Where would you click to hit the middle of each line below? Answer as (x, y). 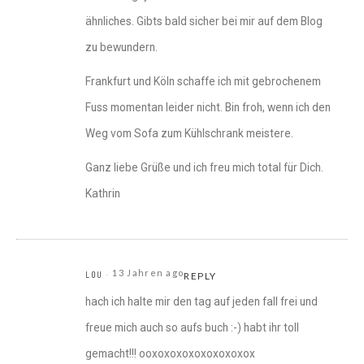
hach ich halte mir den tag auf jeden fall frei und (201, 302)
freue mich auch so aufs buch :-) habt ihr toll (192, 328)
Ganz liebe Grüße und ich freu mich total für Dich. (204, 168)
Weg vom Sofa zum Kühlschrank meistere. (189, 134)
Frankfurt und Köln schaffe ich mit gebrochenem (203, 82)
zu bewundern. (121, 48)
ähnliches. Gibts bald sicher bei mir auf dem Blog (204, 22)
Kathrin (103, 194)
